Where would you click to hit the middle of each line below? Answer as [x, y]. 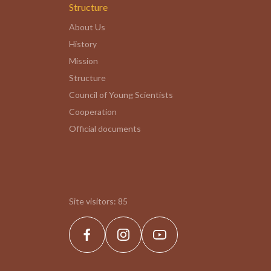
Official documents [105, 129]
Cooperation [93, 112]
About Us [87, 27]
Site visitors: [93, 201]
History [83, 44]
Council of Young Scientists [121, 95]
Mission [83, 61]
